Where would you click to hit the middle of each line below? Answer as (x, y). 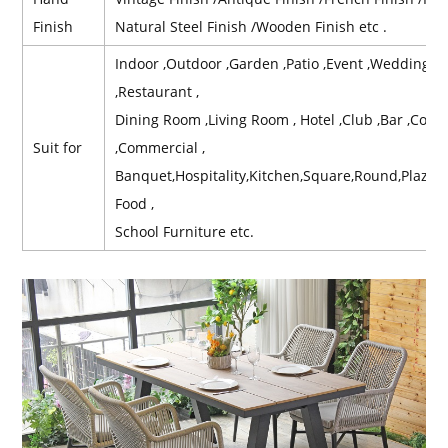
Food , (135, 204)
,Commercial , (160, 148)
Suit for (58, 148)
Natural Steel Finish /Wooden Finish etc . (251, 27)
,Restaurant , (157, 92)
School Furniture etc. (185, 232)
